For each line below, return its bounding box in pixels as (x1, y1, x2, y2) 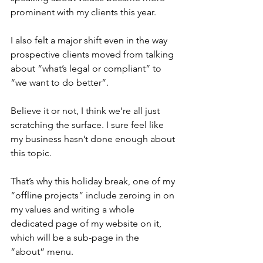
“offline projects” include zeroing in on (11, 189, 177, 201)
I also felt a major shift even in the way (11, 34, 170, 46)
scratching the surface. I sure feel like (11, 119, 166, 130)
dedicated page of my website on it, (11, 217, 164, 229)
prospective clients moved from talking (11, 48, 176, 60)
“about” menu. (11, 245, 78, 257)
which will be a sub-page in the (11, 231, 141, 243)
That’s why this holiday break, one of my (11, 175, 177, 187)
